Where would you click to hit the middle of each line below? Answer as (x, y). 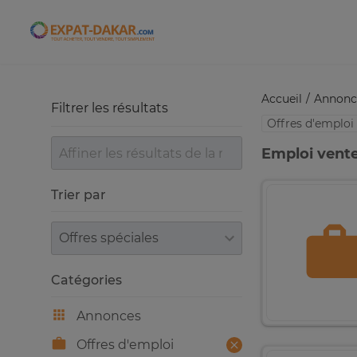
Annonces (109, 316)
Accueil (282, 99)
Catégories (86, 280)
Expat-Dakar (131, 37)
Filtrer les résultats (110, 108)
